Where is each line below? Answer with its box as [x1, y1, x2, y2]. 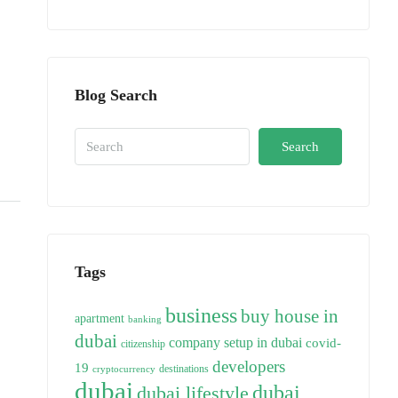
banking [128, 314, 162, 324]
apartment [75, 312, 124, 325]
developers [212, 357, 285, 376]
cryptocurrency [92, 364, 155, 374]
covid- [306, 336, 341, 350]
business [165, 304, 237, 327]
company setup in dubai [169, 335, 302, 350]
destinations [159, 362, 209, 375]
